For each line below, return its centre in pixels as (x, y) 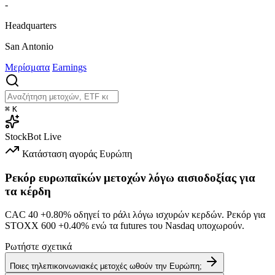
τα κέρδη (28, 191)
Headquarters (31, 25)
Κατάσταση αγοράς (60, 153)
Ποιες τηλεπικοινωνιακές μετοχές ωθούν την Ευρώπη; (106, 266)
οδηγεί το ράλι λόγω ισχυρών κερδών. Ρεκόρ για (168, 215)
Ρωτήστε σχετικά (38, 247)
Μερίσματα (27, 67)
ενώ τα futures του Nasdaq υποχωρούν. (167, 226)
